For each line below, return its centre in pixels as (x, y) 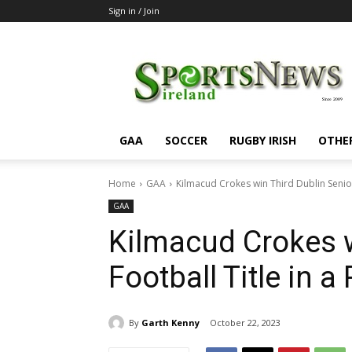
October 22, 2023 (245, 323)
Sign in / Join (134, 11)
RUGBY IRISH (263, 140)
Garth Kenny (170, 322)
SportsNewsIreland (290, 51)
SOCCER (186, 140)
